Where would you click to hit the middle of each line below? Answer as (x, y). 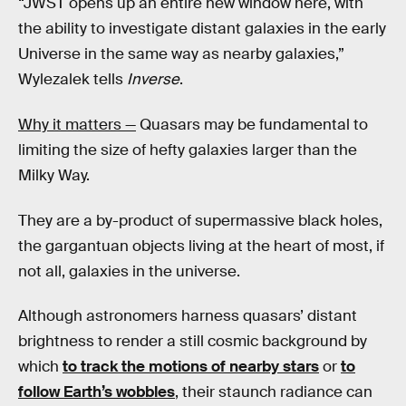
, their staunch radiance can (274, 392)
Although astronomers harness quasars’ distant (188, 316)
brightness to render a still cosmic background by (193, 342)
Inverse (153, 80)
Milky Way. (54, 176)
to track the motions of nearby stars (191, 367)
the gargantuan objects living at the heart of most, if (201, 246)
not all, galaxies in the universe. (129, 271)
